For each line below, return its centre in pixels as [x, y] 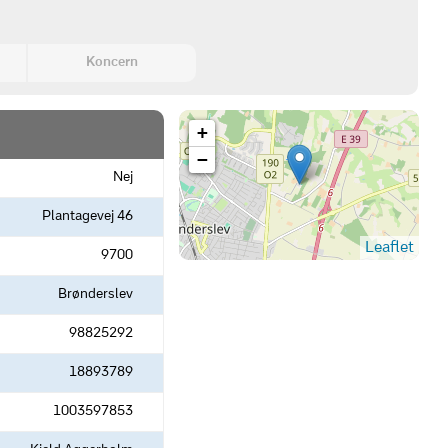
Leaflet [389, 248]
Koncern [111, 62]
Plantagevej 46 [87, 216]
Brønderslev [95, 294]
